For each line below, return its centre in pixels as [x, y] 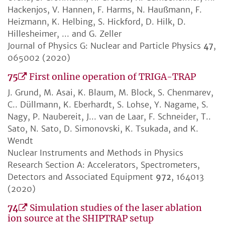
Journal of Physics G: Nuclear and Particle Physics [105, 46]
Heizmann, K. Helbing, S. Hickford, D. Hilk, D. [97, 22]
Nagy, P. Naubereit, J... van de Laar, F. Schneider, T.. [109, 117]
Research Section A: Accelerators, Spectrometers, [104, 165]
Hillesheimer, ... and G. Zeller [65, 34]
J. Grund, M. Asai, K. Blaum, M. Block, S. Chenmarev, [110, 93]
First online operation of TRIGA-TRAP [113, 77]
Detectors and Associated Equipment [82, 177]
